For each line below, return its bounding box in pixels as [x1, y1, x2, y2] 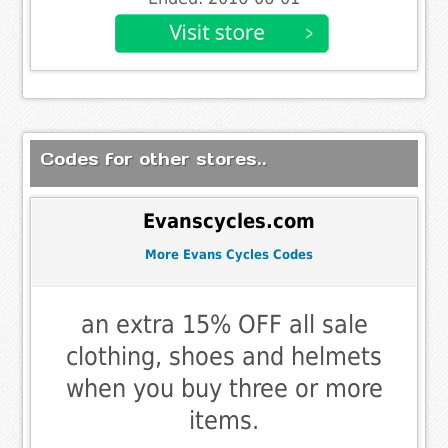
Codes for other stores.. [40, 147, 268, 170]
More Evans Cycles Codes [145, 247, 313, 263]
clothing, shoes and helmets [66, 341, 382, 371]
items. [189, 405, 259, 435]
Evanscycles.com [143, 210, 315, 234]
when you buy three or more [65, 373, 383, 403]
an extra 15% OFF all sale [80, 309, 368, 339]
